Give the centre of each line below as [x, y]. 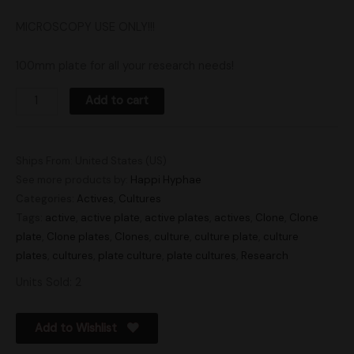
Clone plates [78, 236]
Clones [132, 236]
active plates [177, 217]
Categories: [46, 198]
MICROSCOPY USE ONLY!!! [85, 27]
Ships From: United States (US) [91, 160]
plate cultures [201, 255]
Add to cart [117, 100]
